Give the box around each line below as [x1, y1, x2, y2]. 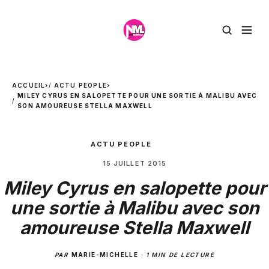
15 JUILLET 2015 [102, 159, 167, 168]
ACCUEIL [12, 82, 46, 89]
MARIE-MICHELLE [71, 251, 139, 258]
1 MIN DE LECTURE [145, 251, 214, 258]
